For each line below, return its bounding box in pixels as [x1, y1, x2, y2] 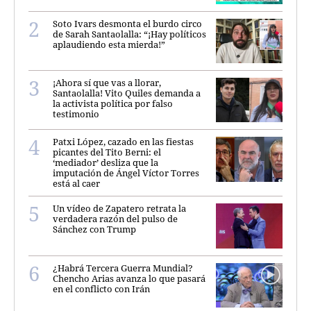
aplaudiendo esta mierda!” [53, 37, 165, 51]
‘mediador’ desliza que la [53, 156, 158, 169]
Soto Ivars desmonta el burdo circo [53, 17, 202, 30]
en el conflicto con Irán [53, 282, 150, 295]
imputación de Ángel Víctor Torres [53, 167, 199, 180]
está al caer [53, 177, 100, 190]
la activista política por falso [53, 96, 173, 110]
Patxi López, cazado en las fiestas [53, 135, 194, 149]
